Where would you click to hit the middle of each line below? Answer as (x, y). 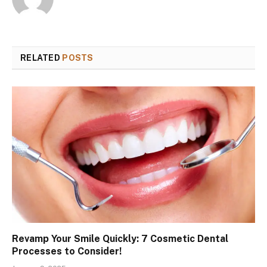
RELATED (41, 58)
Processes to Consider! (69, 252)
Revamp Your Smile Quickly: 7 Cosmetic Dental (120, 239)
